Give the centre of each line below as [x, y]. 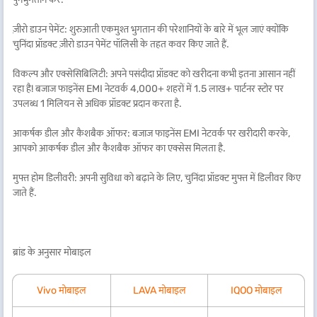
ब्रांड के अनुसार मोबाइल [52, 252]
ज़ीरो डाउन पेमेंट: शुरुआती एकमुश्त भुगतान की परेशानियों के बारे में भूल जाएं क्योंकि [151, 29]
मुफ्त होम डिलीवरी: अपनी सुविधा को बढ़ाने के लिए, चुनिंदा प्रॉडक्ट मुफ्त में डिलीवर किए [157, 178]
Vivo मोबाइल [62, 290]
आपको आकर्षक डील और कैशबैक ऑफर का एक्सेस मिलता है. [119, 148]
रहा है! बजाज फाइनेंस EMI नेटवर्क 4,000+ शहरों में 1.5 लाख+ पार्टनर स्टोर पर [148, 89]
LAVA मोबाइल [159, 290]
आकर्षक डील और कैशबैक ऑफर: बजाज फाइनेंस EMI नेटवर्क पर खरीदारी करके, [151, 133]
